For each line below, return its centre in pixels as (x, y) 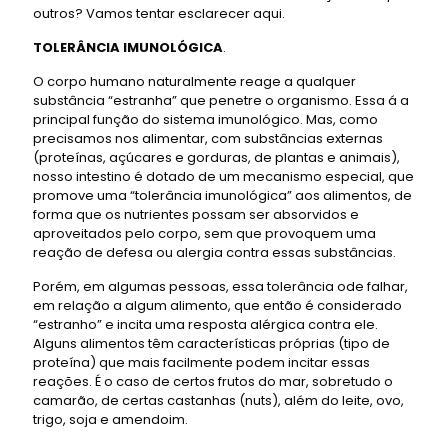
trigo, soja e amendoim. (110, 419)
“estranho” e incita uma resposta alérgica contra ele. (205, 324)
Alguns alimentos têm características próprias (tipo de (211, 343)
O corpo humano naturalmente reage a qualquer (194, 81)
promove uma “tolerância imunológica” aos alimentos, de (222, 195)
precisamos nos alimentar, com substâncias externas (208, 138)
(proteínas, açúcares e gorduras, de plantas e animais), (216, 157)
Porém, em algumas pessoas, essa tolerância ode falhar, (220, 286)
